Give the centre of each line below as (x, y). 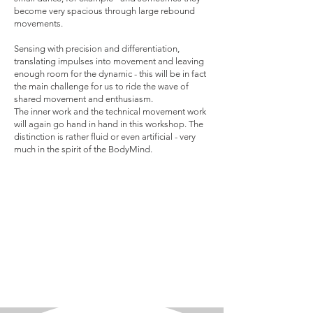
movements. (38, 23)
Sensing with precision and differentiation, (97, 49)
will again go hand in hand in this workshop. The (109, 124)
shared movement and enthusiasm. (83, 99)
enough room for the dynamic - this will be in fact (110, 74)
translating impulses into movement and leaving (109, 61)
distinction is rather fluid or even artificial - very (105, 137)
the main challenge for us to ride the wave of (101, 86)
